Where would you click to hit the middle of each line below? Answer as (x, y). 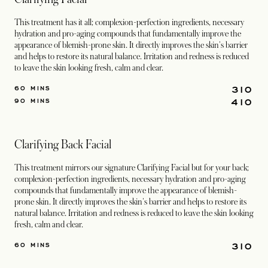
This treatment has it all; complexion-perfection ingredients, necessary (129, 22)
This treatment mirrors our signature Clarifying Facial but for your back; (132, 167)
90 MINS (33, 100)
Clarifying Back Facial (63, 145)
